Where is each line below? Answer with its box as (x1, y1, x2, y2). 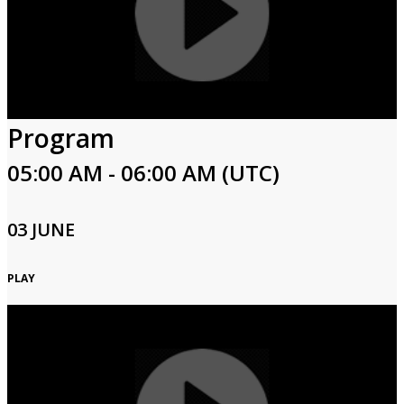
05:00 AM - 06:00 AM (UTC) (7, 158, 280, 188)
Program (7, 121, 115, 155)
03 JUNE (7, 217, 75, 242)
